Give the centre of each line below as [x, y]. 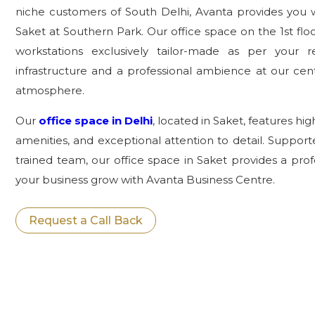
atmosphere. [50, 90]
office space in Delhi [96, 121]
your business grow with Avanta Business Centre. [145, 180]
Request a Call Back [86, 220]
